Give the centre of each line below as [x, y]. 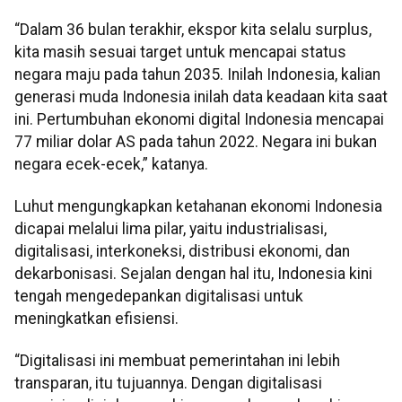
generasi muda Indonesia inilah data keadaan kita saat [201, 96]
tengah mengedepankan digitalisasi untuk [159, 297]
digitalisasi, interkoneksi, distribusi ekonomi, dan [182, 252]
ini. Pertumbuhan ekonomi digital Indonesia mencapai [199, 119]
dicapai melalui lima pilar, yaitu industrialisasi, [170, 229]
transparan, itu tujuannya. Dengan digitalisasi [168, 384]
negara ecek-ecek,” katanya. [111, 164]
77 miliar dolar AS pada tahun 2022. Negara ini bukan [196, 141]
